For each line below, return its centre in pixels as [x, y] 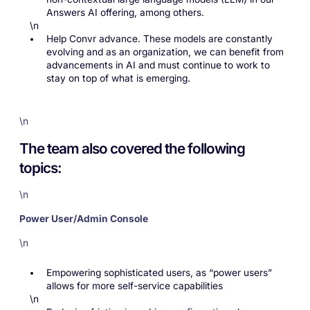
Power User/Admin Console [83, 219]
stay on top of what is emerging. [119, 79]
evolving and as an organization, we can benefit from [165, 52]
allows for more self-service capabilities [136, 285]
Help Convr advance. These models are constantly [159, 39]
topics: [42, 167]
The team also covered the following [132, 148]
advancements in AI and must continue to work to [158, 65]
